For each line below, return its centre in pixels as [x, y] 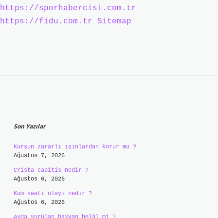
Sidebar [39, 107]
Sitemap [114, 21]
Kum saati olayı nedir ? [53, 194]
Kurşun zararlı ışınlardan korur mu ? [75, 147]
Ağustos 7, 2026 [39, 156]
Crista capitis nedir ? [51, 170]
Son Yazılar [29, 126]
